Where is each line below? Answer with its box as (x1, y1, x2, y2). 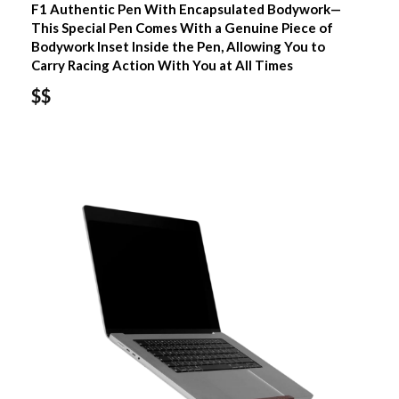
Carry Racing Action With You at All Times (30, 56, 293, 73)
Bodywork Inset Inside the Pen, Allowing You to (30, 37, 325, 54)
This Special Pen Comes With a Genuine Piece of (30, 19, 333, 36)
